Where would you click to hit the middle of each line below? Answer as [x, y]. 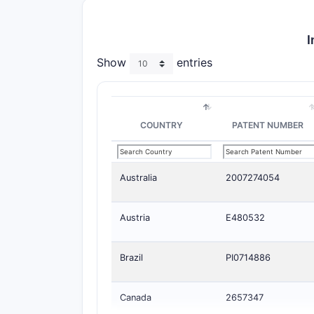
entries [193, 63]
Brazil [131, 258]
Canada [136, 298]
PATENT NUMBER [267, 125]
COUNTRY [162, 125]
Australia [138, 178]
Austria [135, 218]
